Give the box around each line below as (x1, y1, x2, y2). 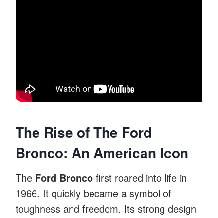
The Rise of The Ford (16, 122, 152, 142)
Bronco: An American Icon (16, 142, 188, 163)
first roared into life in (93, 170, 187, 184)
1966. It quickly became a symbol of (16, 185, 171, 200)
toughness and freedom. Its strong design (16, 201, 196, 216)
